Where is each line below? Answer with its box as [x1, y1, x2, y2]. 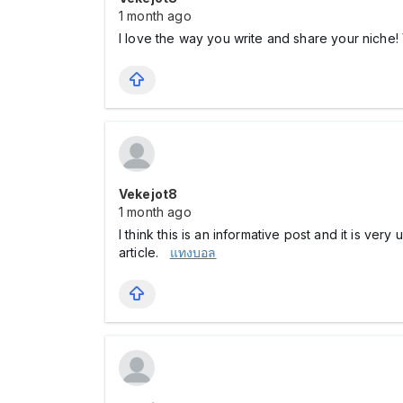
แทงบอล [169, 245, 217, 260]
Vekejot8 [119, 186, 178, 201]
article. [119, 245, 170, 260]
